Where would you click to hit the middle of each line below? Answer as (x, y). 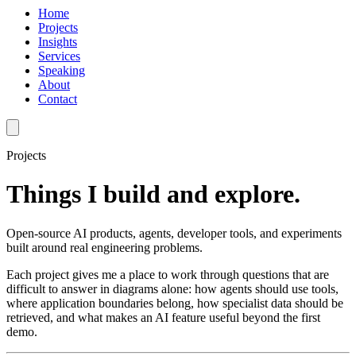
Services (59, 56)
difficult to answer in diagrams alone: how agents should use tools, (172, 288)
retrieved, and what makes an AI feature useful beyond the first (163, 317)
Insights (58, 42)
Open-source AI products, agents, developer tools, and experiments (174, 233)
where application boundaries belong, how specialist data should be (175, 303)
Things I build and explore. (153, 194)
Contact (58, 99)
